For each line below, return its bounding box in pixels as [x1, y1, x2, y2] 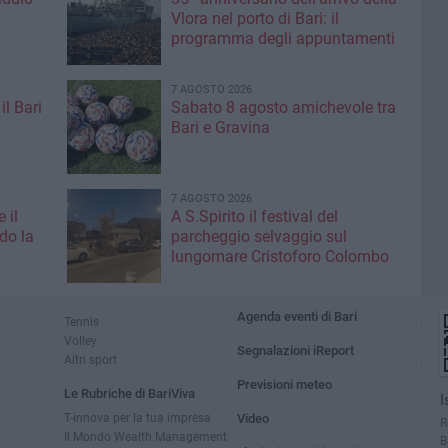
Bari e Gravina [170, 118, 270, 137]
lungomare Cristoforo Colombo [170, 247, 389, 266]
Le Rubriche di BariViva [64, 386, 195, 401]
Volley [64, 333, 97, 348]
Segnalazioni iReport [237, 343, 355, 358]
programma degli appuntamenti [170, 29, 395, 48]
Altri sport [64, 352, 117, 367]
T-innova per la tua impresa [64, 410, 211, 425]
